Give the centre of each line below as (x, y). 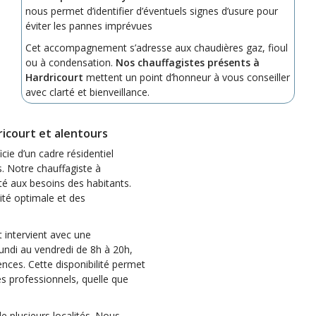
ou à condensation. (70, 62)
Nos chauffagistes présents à (187, 62)
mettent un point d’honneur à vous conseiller (186, 77)
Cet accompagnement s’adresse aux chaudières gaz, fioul (156, 47)
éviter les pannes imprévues (89, 25)
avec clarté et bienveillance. (87, 92)
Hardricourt (54, 77)
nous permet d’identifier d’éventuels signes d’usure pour (151, 11)
